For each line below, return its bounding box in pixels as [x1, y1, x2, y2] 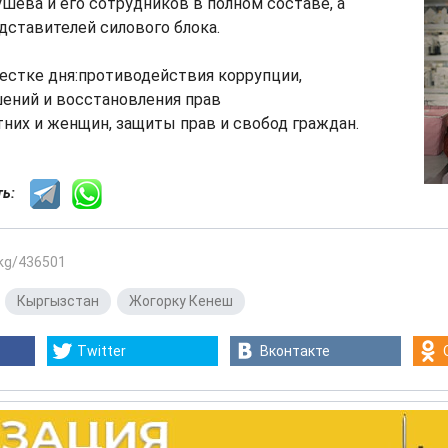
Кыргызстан [17, 293, 99, 309]
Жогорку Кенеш [129, 293, 233, 309]
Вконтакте [260, 343, 330, 359]
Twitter [77, 343, 126, 359]
